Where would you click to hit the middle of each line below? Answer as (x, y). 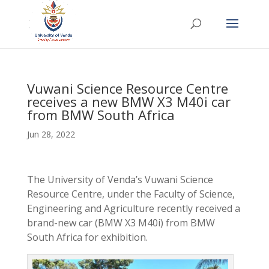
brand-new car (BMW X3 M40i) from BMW (121, 223)
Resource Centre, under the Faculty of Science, (131, 194)
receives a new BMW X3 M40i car (128, 101)
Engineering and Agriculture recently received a (133, 208)
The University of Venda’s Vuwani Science (120, 180)
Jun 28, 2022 (51, 134)
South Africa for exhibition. (87, 237)
